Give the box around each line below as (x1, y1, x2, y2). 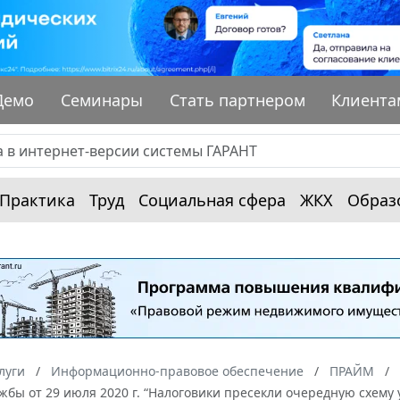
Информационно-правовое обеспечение (51, 362, 304, 379)
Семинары (61, 88, 144, 111)
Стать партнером (169, 88, 305, 111)
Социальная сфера (138, 188, 286, 211)
